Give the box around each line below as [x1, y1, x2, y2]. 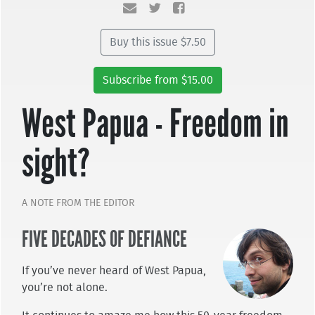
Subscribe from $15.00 [102, 74, 213, 86]
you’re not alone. [21, 281, 108, 293]
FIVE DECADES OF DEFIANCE [21, 225, 187, 253]
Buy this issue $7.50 [109, 36, 206, 48]
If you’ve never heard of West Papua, [21, 264, 206, 276]
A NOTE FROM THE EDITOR [21, 197, 134, 208]
